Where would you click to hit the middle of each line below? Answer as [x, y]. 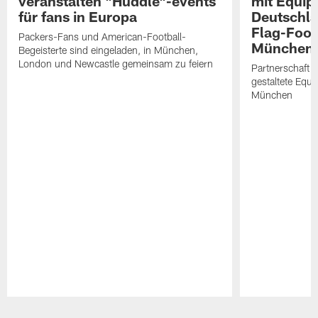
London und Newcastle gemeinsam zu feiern [116, 63]
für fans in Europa [78, 16]
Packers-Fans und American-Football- [103, 36]
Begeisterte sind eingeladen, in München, [109, 50]
